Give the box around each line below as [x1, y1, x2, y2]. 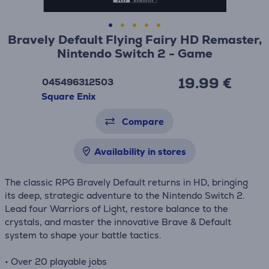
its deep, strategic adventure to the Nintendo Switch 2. [5, 190, 245, 201]
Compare [122, 116, 164, 127]
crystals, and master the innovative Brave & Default [5, 216, 231, 228]
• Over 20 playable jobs [5, 256, 107, 267]
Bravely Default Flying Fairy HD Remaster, [7, 32, 262, 47]
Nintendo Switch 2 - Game [56, 46, 213, 61]
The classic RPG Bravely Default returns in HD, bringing [5, 177, 248, 188]
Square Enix [41, 91, 95, 102]
